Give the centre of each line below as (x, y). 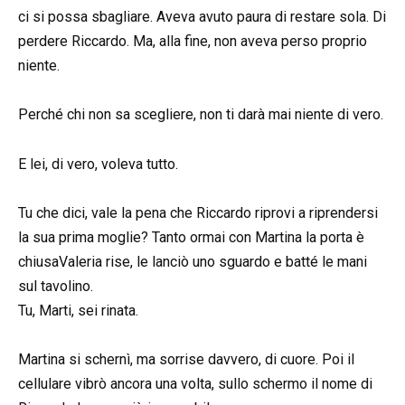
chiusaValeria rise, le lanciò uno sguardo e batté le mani (193, 261)
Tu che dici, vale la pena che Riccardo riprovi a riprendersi (198, 212)
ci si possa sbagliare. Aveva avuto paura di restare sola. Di (202, 17)
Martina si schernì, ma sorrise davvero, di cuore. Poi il (186, 360)
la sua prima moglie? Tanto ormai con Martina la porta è (191, 237)
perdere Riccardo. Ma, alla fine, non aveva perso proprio (193, 42)
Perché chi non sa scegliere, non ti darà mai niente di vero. (201, 115)
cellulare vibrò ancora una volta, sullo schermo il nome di (195, 384)
